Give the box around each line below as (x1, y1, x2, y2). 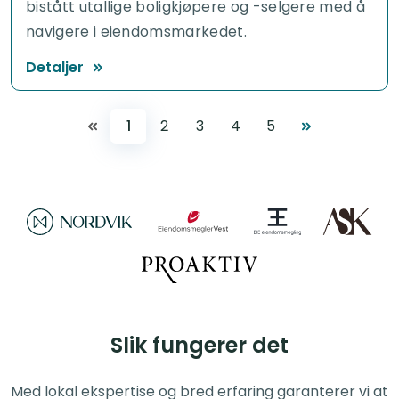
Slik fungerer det (110, 330, 289, 360)
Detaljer (26, 56, 84, 77)
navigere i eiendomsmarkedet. (26, 20, 247, 42)
